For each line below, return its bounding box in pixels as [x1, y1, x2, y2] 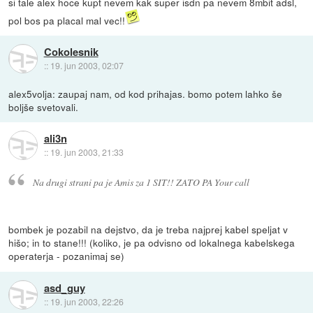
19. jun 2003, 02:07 [50, 59, 124, 72]
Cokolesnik [43, 44, 99, 60]
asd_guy [43, 279, 85, 296]
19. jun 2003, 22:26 [50, 295, 124, 307]
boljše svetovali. [8, 99, 79, 114]
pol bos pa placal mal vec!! [8, 13, 126, 27]
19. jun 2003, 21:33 [50, 146, 124, 159]
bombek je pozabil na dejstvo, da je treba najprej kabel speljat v [8, 222, 289, 237]
